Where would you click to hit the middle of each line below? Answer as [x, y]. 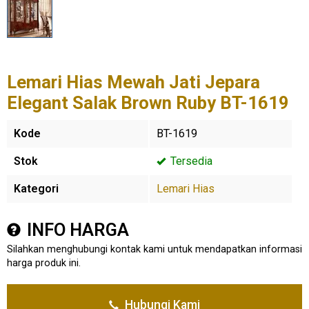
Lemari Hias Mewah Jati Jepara [133, 82]
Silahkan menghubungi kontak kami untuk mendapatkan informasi [154, 249]
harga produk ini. [44, 263]
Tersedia [190, 161]
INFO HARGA [76, 230]
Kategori [36, 189]
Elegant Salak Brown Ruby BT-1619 [148, 103]
